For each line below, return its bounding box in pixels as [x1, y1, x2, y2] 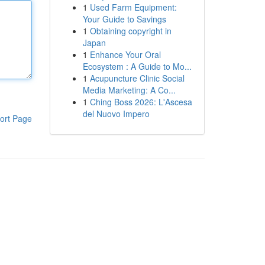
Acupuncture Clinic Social [89, 72, 185, 84]
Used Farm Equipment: [89, 1, 177, 13]
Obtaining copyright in [89, 25, 172, 37]
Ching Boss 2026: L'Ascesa [89, 96, 192, 108]
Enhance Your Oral [89, 49, 161, 60]
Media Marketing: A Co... [82, 84, 176, 96]
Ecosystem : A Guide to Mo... [82, 60, 192, 72]
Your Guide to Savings [82, 13, 166, 25]
